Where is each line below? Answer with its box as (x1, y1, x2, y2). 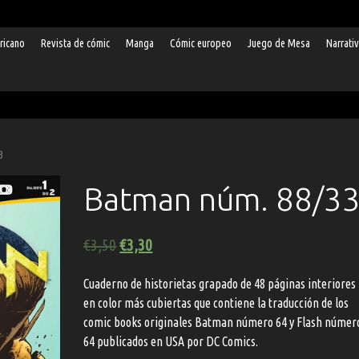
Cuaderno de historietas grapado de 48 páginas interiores (83, 276, 357, 291)
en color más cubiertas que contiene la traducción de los (83, 295, 349, 310)
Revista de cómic (41, 37, 111, 50)
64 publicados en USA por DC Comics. (83, 333, 259, 349)
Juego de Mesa (248, 37, 311, 50)
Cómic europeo (170, 37, 232, 50)
